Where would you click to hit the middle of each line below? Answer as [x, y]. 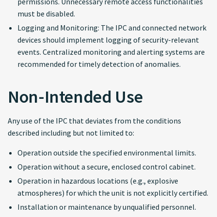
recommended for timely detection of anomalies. [99, 64]
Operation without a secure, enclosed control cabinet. [107, 167]
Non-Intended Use [75, 97]
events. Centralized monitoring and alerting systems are [111, 52]
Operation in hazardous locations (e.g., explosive [98, 181]
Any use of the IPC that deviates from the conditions [94, 121]
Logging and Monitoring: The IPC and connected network [112, 28]
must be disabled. [46, 14]
